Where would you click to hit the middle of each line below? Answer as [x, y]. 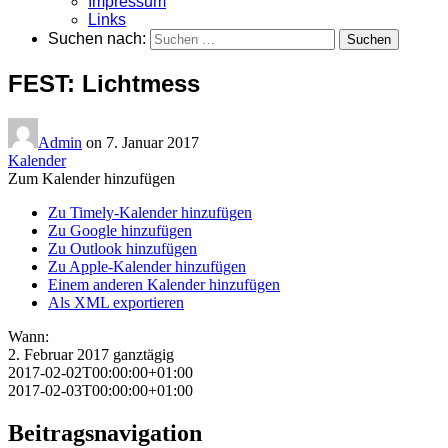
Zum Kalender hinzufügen [91, 178]
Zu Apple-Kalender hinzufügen [147, 266]
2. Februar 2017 [60, 354]
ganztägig [143, 354]
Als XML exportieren [116, 302]
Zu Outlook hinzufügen [122, 248]
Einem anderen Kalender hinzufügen [164, 284]
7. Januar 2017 [152, 142]
